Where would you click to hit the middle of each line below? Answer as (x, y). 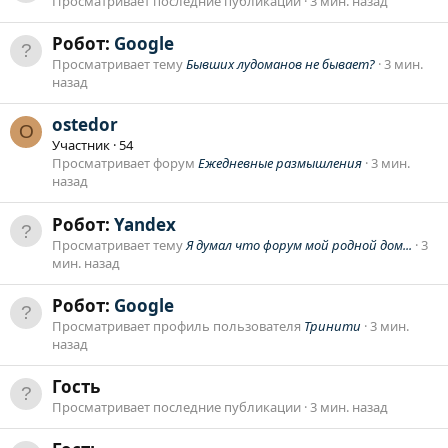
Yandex (145, 224)
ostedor (85, 125)
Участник (81, 145)
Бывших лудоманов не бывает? (280, 63)
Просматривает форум (125, 163)
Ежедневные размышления (280, 163)
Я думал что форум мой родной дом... (299, 244)
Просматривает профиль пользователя (178, 325)
